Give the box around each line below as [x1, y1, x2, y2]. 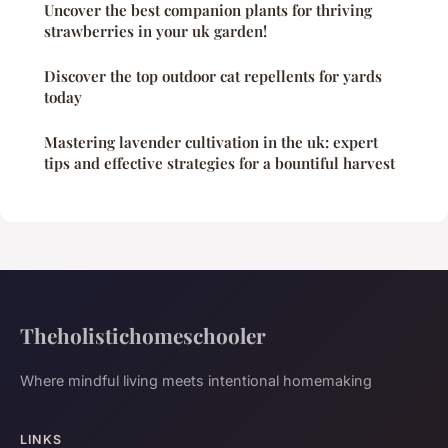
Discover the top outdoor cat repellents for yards [44, 66, 382, 87]
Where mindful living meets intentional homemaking [20, 372, 372, 390]
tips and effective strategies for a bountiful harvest [44, 153, 395, 174]
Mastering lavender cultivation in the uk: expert [44, 132, 378, 153]
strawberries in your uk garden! [44, 21, 267, 42]
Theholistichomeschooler [20, 321, 266, 350]
